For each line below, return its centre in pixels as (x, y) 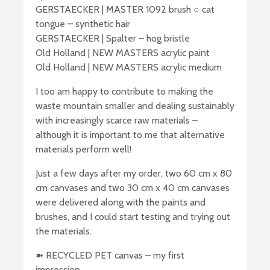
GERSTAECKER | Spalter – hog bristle (113, 38)
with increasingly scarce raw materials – (117, 120)
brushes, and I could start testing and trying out (133, 216)
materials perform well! (83, 149)
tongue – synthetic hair (83, 24)
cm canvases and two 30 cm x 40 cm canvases (133, 187)
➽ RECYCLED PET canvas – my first (110, 255)
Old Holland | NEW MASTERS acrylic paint (123, 52)
